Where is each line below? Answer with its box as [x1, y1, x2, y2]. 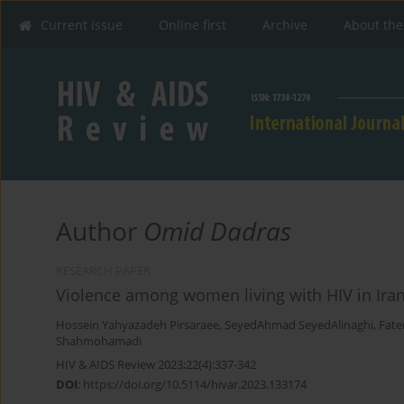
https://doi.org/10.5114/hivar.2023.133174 [83, 376, 307, 393]
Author [56, 214, 143, 249]
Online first [159, 16, 226, 33]
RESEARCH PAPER [56, 263, 151, 280]
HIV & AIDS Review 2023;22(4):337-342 [56, 356, 256, 373]
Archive [262, 16, 308, 33]
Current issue [41, 16, 123, 33]
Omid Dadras [143, 214, 291, 249]
